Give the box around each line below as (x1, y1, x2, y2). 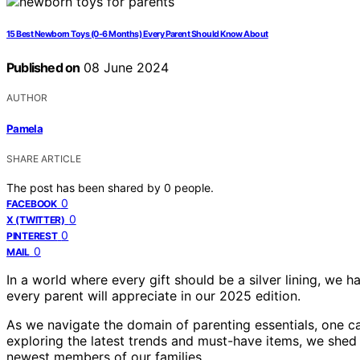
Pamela (6, 121, 43, 135)
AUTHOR (6, 92, 47, 104)
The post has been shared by (6, 180, 164, 194)
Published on (6, 59, 80, 76)
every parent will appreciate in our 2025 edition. (6, 287, 301, 304)
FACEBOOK (6, 197, 57, 210)
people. (174, 180, 214, 194)
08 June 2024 (80, 59, 170, 76)
